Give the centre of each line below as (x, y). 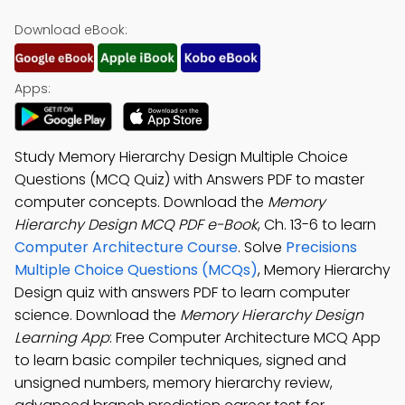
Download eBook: (71, 30)
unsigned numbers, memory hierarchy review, (174, 383)
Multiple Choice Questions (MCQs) (136, 270)
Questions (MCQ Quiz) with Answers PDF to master (189, 179)
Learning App (62, 338)
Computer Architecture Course (126, 247)
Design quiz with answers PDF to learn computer (182, 292)
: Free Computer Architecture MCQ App (245, 338)
